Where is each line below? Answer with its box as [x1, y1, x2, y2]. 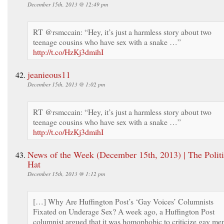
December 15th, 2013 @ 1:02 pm [27, 80, 105, 88]
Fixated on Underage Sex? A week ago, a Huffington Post [33, 205, 214, 216]
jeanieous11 [27, 68, 70, 80]
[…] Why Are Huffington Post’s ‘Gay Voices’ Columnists [33, 195, 213, 206]
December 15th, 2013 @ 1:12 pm [27, 169, 105, 177]
